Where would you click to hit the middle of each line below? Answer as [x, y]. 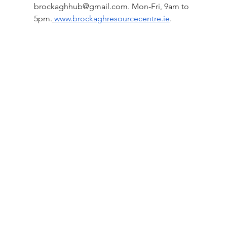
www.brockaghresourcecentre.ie [112, 19]
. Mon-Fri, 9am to [159, 7]
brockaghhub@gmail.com [81, 7]
